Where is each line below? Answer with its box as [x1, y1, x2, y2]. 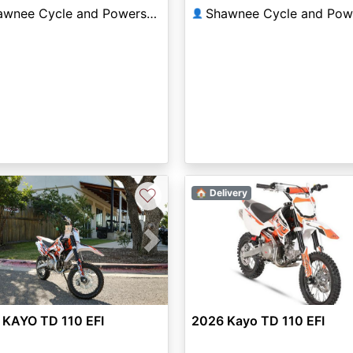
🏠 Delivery [195, 187, 247, 199]
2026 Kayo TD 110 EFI [191, 313, 325, 329]
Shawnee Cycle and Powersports [147, 6, 157, 21]
